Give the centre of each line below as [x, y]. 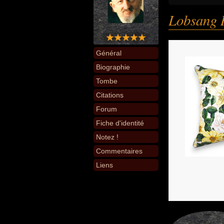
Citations [110, 95]
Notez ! [107, 137]
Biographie [113, 67]
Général [109, 53]
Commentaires [119, 151]
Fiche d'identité [120, 123]
